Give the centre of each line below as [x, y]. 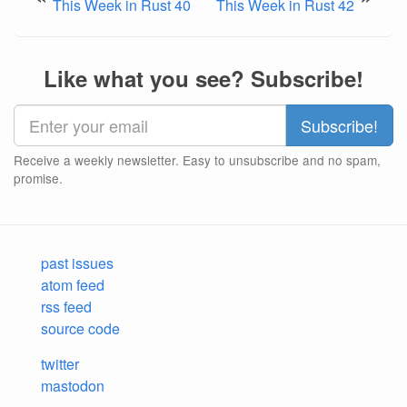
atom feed [73, 285]
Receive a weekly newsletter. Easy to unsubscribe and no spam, [197, 160]
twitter [60, 364]
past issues [77, 263]
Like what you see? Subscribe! [203, 78]
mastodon [73, 386]
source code [80, 328]
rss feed [66, 307]
